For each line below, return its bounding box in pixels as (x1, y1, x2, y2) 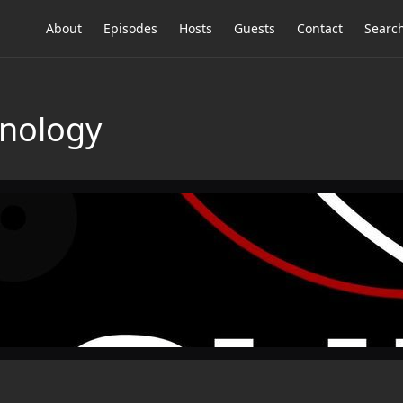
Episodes (103, 20, 157, 37)
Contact (297, 20, 343, 37)
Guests (234, 20, 275, 37)
